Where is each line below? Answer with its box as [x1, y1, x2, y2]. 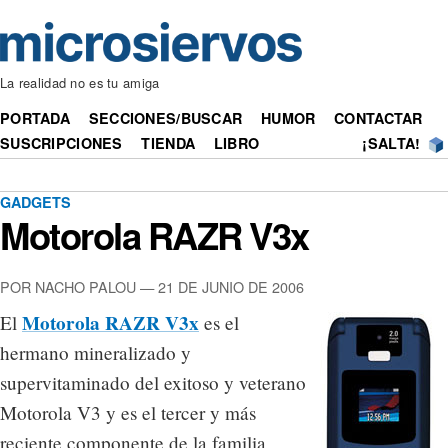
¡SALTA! [362, 133, 421, 154]
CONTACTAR [334, 108, 423, 129]
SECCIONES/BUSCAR [88, 108, 243, 129]
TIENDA [141, 133, 196, 154]
